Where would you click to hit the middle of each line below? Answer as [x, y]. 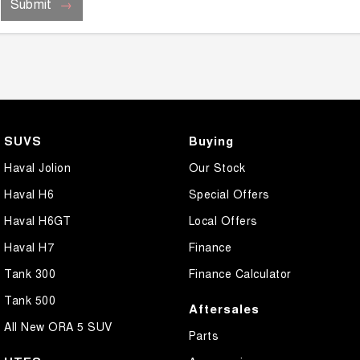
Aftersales [224, 309]
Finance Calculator [240, 274]
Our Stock [217, 168]
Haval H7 [29, 247]
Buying [211, 141]
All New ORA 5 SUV [58, 327]
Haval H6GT [37, 221]
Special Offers [229, 194]
